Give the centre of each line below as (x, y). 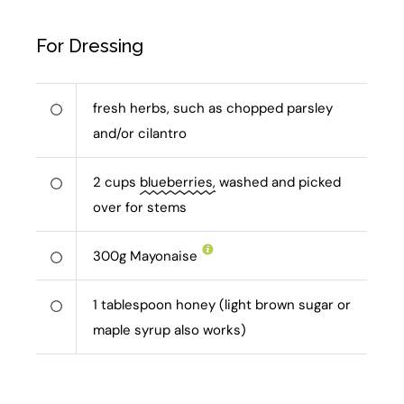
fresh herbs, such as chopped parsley (213, 109)
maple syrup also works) (170, 331)
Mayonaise (164, 257)
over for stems (140, 208)
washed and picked (279, 183)
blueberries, (178, 183)
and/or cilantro (140, 134)
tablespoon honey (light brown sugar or (226, 305)
